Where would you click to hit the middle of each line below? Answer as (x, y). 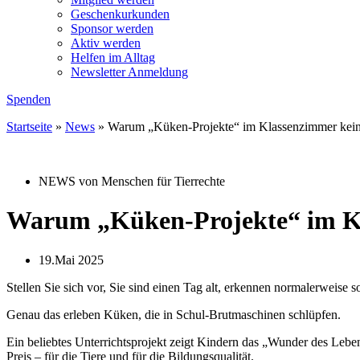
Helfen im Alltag (113, 57)
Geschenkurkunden (120, 14)
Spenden (29, 99)
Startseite (29, 127)
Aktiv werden (106, 43)
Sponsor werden (112, 29)
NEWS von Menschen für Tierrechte (132, 181)
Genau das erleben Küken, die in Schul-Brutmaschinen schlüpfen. (174, 314)
